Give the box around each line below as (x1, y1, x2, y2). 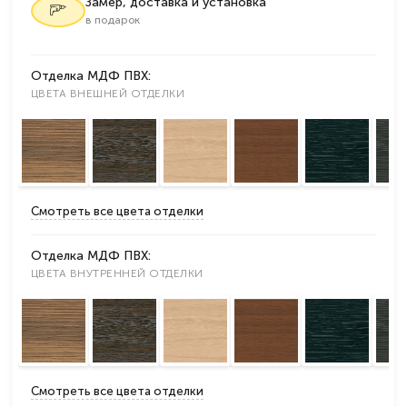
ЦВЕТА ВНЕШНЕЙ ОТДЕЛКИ (31, 87, 185, 100)
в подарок (85, 14, 140, 26)
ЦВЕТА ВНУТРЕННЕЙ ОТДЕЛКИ (31, 267, 203, 280)
